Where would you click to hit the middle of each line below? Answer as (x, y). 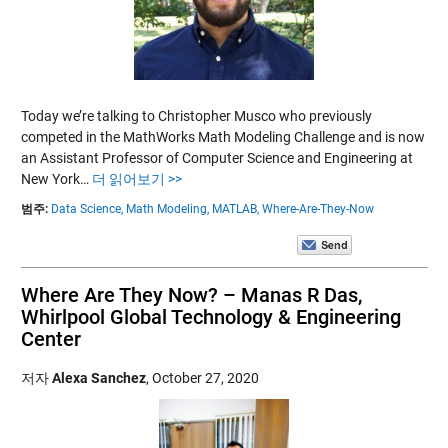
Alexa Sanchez (98, 377)
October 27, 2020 (205, 377)
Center (50, 338)
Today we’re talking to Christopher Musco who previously (196, 115)
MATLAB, (235, 208)
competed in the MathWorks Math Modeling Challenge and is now (222, 136)
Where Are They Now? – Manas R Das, (191, 294)
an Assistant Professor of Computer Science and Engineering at (216, 157)
